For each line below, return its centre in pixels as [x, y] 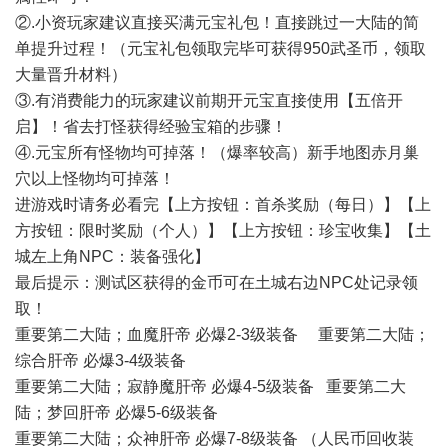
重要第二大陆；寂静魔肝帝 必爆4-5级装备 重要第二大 [210, 386]
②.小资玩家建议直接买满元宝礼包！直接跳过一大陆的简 [217, 22]
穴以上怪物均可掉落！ [95, 178]
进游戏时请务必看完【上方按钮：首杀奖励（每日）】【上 [223, 204]
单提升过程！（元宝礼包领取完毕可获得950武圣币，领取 [220, 48]
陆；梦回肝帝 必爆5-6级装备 [116, 412]
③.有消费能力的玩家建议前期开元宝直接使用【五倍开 [209, 100]
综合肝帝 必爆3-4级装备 [100, 360]
